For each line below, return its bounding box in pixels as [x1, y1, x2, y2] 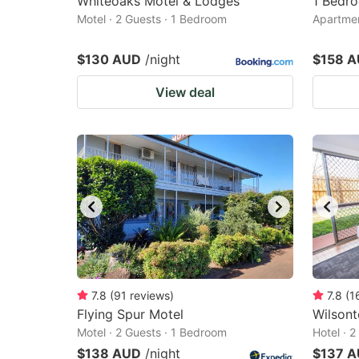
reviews [130, 288, 170, 302]
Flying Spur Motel [77, 306, 184, 322]
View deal [155, 84, 215, 100]
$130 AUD [77, 51, 141, 67]
